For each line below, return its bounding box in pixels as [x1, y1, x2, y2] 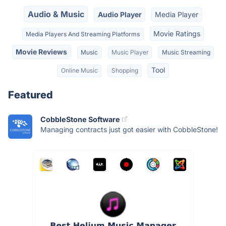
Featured [8, 88, 53, 101]
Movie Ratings [153, 29, 200, 38]
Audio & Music [27, 9, 84, 20]
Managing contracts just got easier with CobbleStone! [40, 125, 218, 134]
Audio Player [97, 10, 142, 19]
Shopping [111, 67, 138, 75]
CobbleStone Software [40, 115, 120, 124]
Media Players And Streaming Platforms [26, 30, 140, 38]
